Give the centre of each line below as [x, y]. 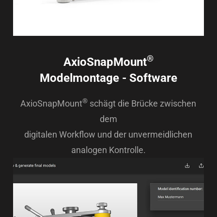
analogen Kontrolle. [108, 150]
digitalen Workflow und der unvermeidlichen [108, 135]
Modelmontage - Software [108, 78]
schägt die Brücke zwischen [142, 104]
